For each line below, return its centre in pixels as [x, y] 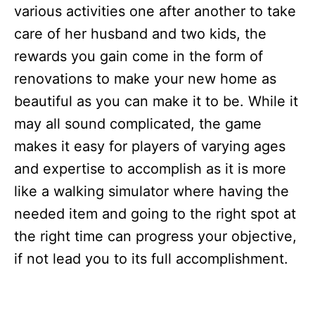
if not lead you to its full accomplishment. [151, 259]
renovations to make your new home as [145, 79]
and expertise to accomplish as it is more [150, 169]
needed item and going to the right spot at [155, 214]
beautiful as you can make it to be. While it [156, 101]
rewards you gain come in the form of [139, 56]
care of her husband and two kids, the [140, 34]
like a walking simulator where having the [152, 191]
